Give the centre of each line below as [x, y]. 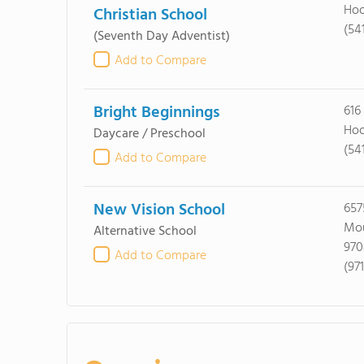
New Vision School [159, 210]
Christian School [150, 15]
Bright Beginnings [156, 113]
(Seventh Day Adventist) [161, 37]
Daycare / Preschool [149, 134]
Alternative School [145, 232]
